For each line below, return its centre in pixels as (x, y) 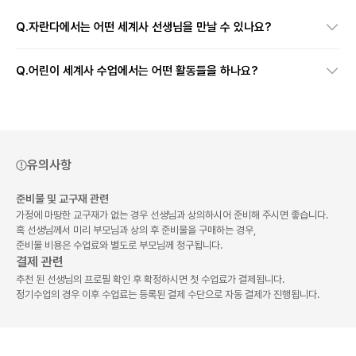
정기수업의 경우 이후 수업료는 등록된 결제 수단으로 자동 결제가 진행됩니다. (168, 294)
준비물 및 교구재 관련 (62, 198)
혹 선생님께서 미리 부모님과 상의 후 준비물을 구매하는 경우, (136, 230)
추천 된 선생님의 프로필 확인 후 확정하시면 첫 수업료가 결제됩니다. (150, 279)
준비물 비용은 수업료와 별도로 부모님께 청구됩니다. (119, 245)
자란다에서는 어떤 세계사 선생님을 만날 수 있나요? (150, 27)
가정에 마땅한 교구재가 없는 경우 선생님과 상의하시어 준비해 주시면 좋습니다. (172, 215)
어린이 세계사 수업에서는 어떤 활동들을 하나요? (143, 70)
